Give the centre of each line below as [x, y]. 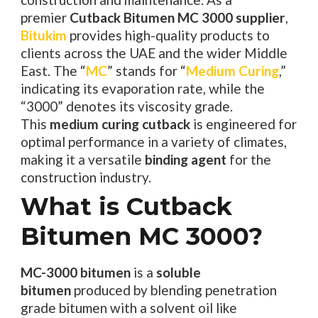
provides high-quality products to [169, 35]
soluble [178, 272]
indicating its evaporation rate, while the [142, 88]
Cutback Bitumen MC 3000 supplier [177, 17]
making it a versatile [82, 159]
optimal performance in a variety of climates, [153, 141]
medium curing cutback [120, 124]
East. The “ [53, 70]
